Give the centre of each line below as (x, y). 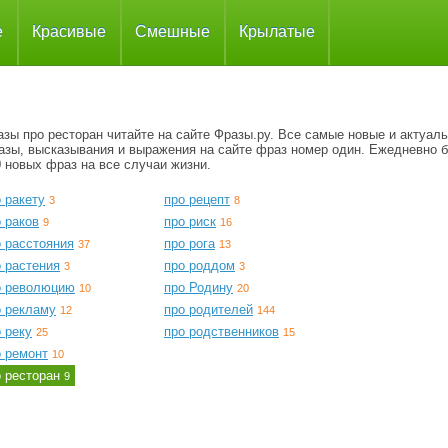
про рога (189, 243)
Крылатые (277, 31)
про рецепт (197, 199)
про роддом (199, 265)
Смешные (172, 31)
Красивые (69, 31)
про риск (190, 221)
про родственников (221, 331)
